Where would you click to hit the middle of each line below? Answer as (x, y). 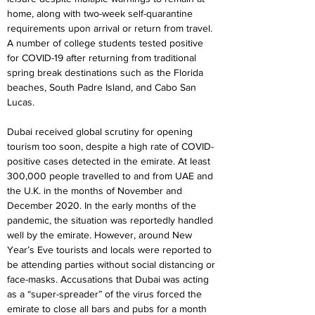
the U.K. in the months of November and (96, 191)
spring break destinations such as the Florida (107, 72)
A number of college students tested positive (107, 43)
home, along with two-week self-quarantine (101, 13)
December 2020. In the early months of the (103, 205)
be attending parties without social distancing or (112, 264)
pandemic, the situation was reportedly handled (111, 220)
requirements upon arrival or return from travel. (111, 28)
